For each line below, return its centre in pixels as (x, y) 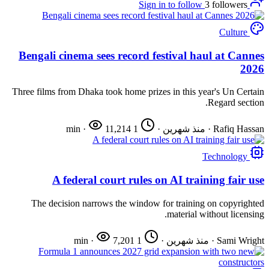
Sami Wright (240, 240)
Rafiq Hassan (239, 129)
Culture (233, 32)
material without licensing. (216, 214)
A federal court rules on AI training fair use (158, 180)
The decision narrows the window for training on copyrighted (148, 203)
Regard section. (236, 103)
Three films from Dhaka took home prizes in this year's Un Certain (138, 92)
